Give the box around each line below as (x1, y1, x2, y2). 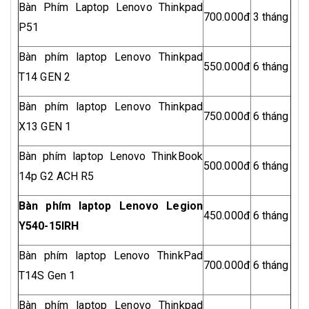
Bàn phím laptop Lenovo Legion (19, 199, 203, 213)
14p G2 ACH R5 (19, 170, 94, 183)
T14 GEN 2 (19, 70, 70, 84)
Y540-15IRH (19, 219, 79, 233)
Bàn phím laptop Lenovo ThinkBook (19, 150, 203, 163)
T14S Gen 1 (19, 269, 75, 283)
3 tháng (252, 10, 289, 24)
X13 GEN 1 (19, 120, 71, 134)
